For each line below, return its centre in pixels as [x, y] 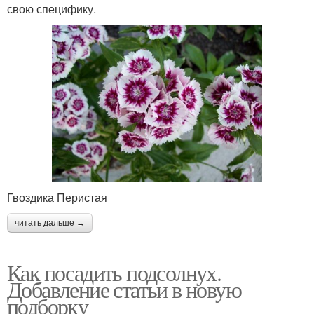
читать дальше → [50, 223]
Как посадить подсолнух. [114, 272]
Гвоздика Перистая [57, 197]
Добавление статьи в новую [124, 289]
